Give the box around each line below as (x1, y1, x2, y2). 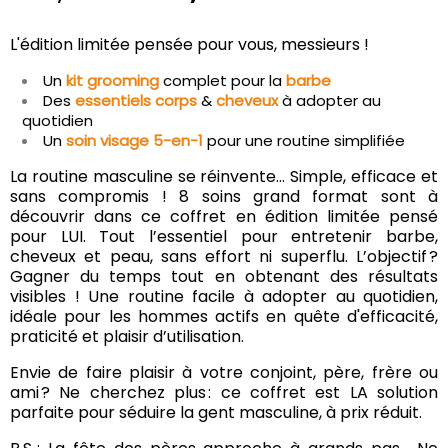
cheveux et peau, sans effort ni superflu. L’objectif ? (10, 244, 438, 268)
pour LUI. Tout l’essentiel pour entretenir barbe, (10, 224, 438, 248)
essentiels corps (71, 89, 197, 111)
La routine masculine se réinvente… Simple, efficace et (10, 164, 438, 188)
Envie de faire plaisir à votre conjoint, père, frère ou (10, 360, 438, 384)
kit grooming (66, 69, 159, 91)
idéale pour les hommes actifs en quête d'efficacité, (10, 304, 438, 328)
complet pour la (159, 69, 286, 91)
